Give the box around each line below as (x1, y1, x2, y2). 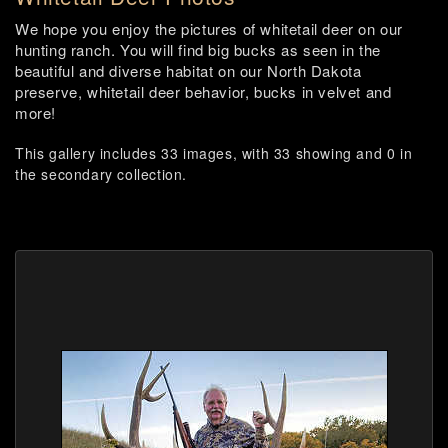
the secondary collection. (15, 164, 188, 184)
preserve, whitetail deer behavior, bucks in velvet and (15, 81, 392, 102)
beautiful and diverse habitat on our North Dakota (15, 60, 362, 81)
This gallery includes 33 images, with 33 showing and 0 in (15, 143, 413, 163)
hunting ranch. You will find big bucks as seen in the (15, 39, 381, 60)
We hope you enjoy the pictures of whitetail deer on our (15, 18, 404, 39)
